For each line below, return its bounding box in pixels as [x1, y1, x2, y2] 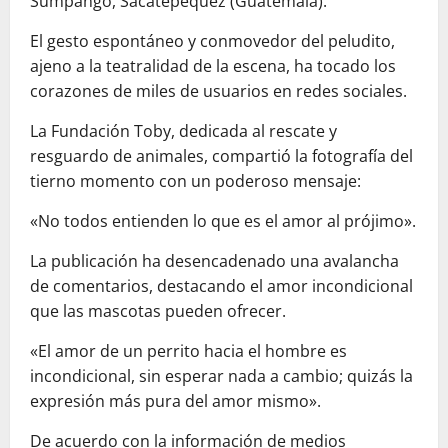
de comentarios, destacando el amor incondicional [30, 275, 413, 298]
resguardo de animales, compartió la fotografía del [30, 145, 413, 168]
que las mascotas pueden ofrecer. [30, 300, 286, 323]
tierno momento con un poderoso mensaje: [30, 170, 361, 193]
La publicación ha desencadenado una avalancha [30, 250, 399, 273]
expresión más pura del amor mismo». [30, 390, 321, 413]
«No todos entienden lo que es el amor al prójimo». [30, 210, 416, 233]
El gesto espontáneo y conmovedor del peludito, [30, 30, 395, 53]
